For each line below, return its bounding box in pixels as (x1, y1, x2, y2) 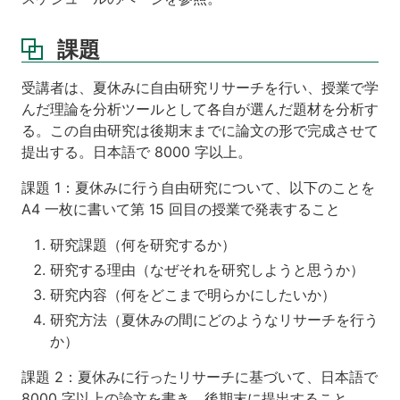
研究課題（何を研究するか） (50, 235, 236, 254)
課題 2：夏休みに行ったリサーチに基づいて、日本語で (21, 367, 378, 386)
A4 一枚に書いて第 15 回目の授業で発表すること (21, 199, 340, 218)
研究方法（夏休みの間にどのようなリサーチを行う (50, 310, 379, 329)
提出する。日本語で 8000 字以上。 (21, 142, 252, 161)
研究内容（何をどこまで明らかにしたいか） (50, 285, 336, 304)
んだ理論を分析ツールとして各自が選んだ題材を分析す (21, 99, 379, 118)
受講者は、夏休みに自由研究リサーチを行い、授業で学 (21, 78, 379, 96)
